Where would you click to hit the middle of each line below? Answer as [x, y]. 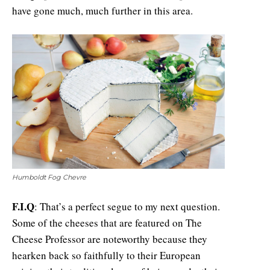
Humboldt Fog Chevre [49, 177]
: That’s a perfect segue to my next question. [127, 206]
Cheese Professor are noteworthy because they [110, 239]
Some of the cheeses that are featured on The [107, 222]
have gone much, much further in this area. [102, 10]
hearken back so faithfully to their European [106, 255]
